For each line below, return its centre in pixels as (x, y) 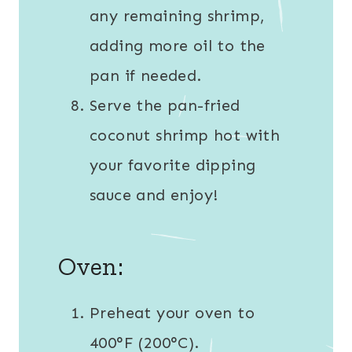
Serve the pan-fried (165, 106)
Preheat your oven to (172, 313)
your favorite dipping (173, 165)
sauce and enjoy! (154, 195)
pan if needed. (146, 76)
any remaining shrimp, (178, 16)
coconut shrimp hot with (185, 136)
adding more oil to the (178, 46)
